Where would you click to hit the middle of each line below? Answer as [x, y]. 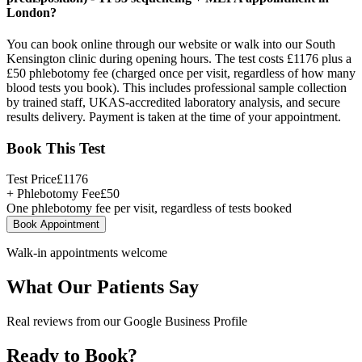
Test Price [32, 179]
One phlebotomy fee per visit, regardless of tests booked [149, 208]
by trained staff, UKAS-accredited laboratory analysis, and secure [173, 102]
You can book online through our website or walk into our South [171, 44]
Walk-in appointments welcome [87, 253]
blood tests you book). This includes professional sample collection [177, 87]
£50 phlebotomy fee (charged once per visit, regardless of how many [181, 73]
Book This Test [56, 148]
